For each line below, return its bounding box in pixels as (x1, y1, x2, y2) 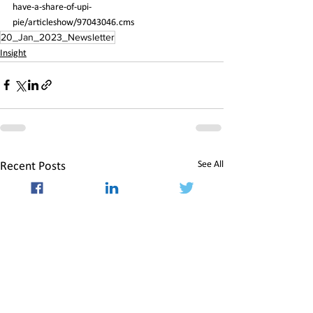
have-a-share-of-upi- (13, 1, 92, 13)
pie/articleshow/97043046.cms (13, 17, 134, 28)
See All (198, 159, 224, 170)
